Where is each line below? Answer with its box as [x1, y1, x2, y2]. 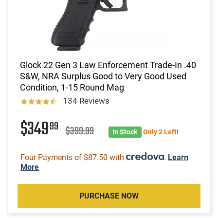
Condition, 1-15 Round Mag [20, 82, 124, 92]
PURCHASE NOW [79, 191, 139, 200]
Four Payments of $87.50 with [20, 152, 126, 162]
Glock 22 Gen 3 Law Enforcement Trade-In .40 [20, 59, 196, 70]
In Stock [112, 127, 138, 136]
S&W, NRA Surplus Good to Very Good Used [20, 71, 186, 81]
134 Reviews [62, 95, 109, 106]
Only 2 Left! [143, 127, 179, 136]
